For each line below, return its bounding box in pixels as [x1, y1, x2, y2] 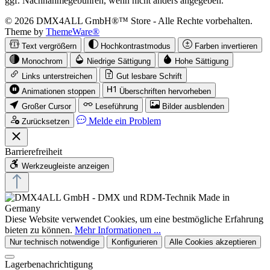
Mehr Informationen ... [75, 225, 161, 236]
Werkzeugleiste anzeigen [22, 162, 109, 171]
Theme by [5, 27, 46, 37]
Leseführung [95, 102, 138, 111]
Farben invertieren [195, 42, 257, 51]
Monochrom [22, 57, 63, 66]
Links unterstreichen [22, 72, 92, 81]
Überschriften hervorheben [119, 87, 211, 96]
